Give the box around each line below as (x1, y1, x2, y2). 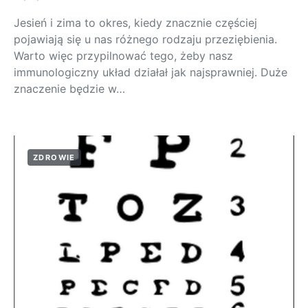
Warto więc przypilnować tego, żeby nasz (14, 48, 233, 63)
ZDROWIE (33, 152, 76, 162)
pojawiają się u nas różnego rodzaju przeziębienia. (14, 32, 277, 46)
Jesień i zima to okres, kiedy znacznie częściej (14, 15, 257, 30)
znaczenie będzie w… (14, 81, 125, 96)
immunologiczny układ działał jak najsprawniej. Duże (14, 65, 287, 79)
